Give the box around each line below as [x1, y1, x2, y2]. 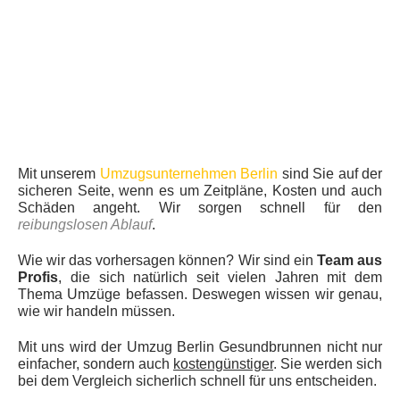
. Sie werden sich [273, 356, 382, 372]
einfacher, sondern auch [18, 356, 173, 372]
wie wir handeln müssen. [18, 304, 175, 320]
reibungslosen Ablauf [18, 217, 152, 233]
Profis [18, 270, 58, 286]
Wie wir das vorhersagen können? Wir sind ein [18, 253, 317, 269]
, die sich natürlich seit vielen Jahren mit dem [58, 270, 382, 286]
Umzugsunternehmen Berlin [99, 166, 279, 182]
